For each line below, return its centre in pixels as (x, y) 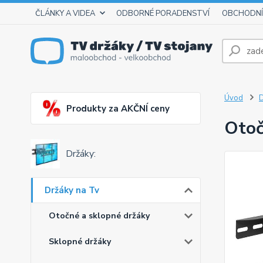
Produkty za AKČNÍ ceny (118, 108)
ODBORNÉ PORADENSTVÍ (163, 14)
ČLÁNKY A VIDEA (65, 14)
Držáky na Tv (72, 190)
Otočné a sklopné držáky (99, 216)
